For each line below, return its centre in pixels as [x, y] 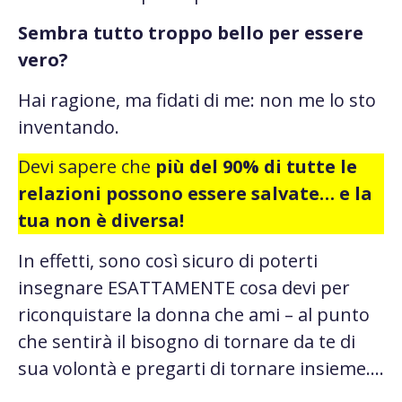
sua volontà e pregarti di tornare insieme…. [201, 368]
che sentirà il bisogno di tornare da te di [187, 341]
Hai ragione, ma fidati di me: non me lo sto [197, 100]
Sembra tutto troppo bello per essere [191, 33]
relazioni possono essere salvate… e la [195, 194]
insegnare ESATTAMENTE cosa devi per [184, 287]
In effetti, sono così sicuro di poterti [168, 260]
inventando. [69, 127]
